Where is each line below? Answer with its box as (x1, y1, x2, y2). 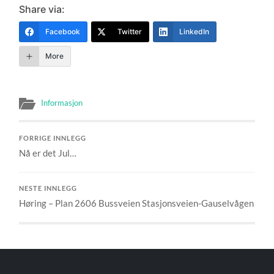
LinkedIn (179, 26, 210, 36)
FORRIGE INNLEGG (19, 134, 87, 142)
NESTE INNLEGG (19, 184, 78, 192)
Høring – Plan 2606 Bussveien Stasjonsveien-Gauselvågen (19, 197, 254, 209)
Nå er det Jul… (19, 147, 77, 158)
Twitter (117, 26, 143, 36)
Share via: (19, 2, 65, 15)
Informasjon (41, 97, 83, 108)
